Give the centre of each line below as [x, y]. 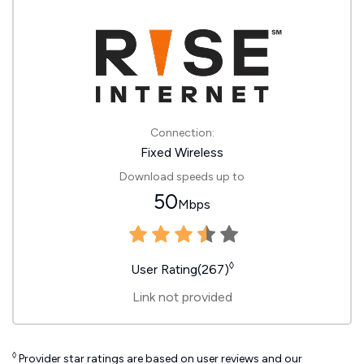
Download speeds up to [182, 177]
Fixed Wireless [182, 152]
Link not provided [182, 297]
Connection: [182, 133]
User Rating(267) [180, 269]
